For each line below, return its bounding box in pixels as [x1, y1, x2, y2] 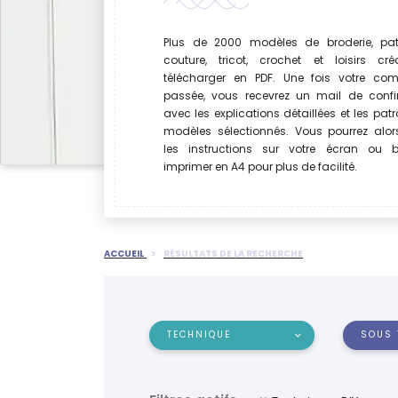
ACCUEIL [104, 247, 144, 260]
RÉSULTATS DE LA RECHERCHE [163, 247, 303, 260]
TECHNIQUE [167, 328, 232, 341]
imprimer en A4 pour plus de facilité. [163, 159, 357, 174]
